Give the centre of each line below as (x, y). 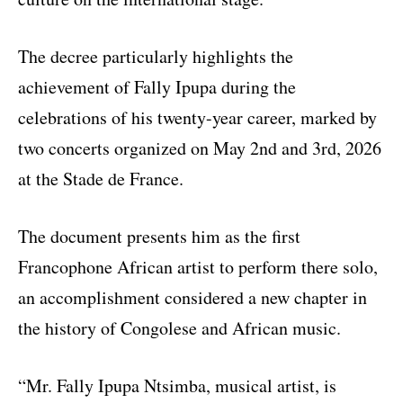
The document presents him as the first (159, 236)
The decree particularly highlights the (156, 56)
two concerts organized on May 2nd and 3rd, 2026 (200, 148)
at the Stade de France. (101, 178)
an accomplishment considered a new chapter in (193, 297)
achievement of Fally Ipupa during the (157, 86)
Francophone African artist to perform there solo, (198, 266)
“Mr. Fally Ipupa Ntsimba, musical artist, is (177, 385)
